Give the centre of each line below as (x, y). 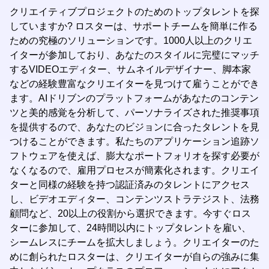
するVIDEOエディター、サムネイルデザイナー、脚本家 (130, 69)
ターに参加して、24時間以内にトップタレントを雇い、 (130, 228)
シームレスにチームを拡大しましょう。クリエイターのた (134, 242)
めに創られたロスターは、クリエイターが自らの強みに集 (134, 257)
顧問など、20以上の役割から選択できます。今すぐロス (130, 213)
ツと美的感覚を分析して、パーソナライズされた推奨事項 (134, 113)
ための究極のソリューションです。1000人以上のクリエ (131, 41)
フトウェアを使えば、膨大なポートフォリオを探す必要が (134, 156)
